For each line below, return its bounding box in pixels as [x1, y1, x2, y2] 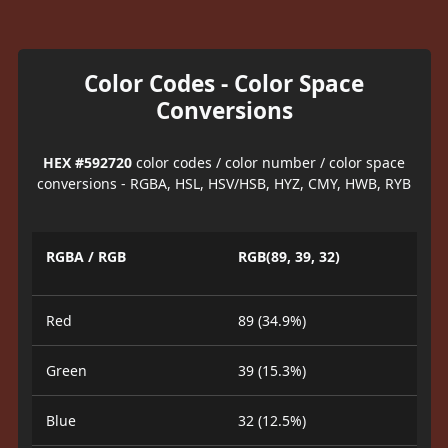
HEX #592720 [43, 152, 132, 172]
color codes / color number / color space [132, 152, 405, 172]
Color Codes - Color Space [84, 67, 364, 99]
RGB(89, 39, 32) [238, 247, 340, 266]
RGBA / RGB [45, 247, 126, 266]
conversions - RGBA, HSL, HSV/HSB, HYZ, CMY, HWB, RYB [37, 173, 411, 193]
